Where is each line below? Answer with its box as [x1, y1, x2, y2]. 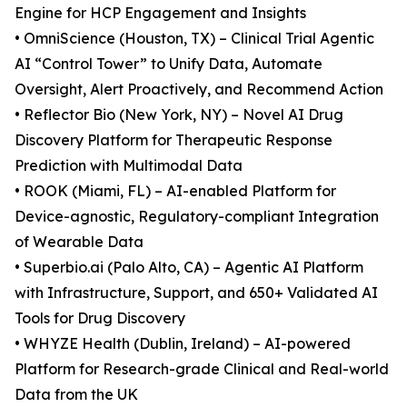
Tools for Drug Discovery [15, 309, 185, 328]
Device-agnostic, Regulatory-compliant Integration [15, 207, 379, 226]
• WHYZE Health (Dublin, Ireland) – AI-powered [15, 334, 351, 353]
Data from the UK [15, 385, 138, 404]
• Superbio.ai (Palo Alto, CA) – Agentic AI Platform [15, 258, 363, 277]
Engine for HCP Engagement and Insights [15, 4, 306, 23]
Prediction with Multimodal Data [15, 156, 243, 175]
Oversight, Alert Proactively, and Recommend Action [15, 80, 383, 99]
